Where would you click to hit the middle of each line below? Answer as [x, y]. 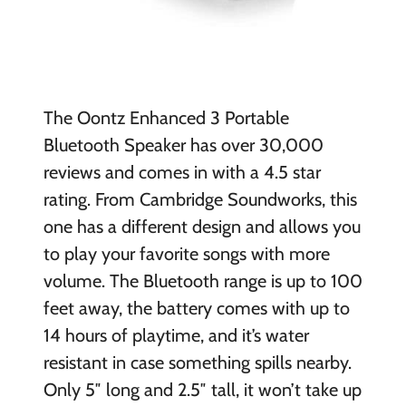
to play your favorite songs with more [186, 254]
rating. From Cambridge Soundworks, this [200, 200]
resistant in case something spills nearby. [197, 363]
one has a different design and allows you [202, 227]
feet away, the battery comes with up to [196, 309]
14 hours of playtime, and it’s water [176, 336]
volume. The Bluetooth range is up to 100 [203, 281]
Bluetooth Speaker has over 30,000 [183, 145]
